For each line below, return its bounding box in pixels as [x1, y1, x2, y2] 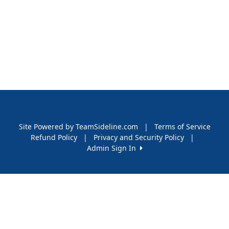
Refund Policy [31, 132, 77, 142]
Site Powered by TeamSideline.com [18, 121, 138, 131]
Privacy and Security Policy [94, 132, 184, 142]
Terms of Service [154, 121, 211, 131]
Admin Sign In [86, 143, 140, 153]
